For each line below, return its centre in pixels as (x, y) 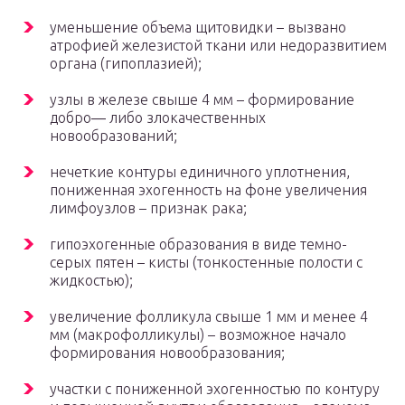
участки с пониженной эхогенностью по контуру (215, 389)
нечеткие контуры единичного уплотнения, (200, 172)
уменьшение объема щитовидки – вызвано (198, 28)
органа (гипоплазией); (126, 64)
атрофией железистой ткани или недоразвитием (218, 46)
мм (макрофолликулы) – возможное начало (198, 335)
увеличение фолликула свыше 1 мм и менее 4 (209, 317)
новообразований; (113, 136)
